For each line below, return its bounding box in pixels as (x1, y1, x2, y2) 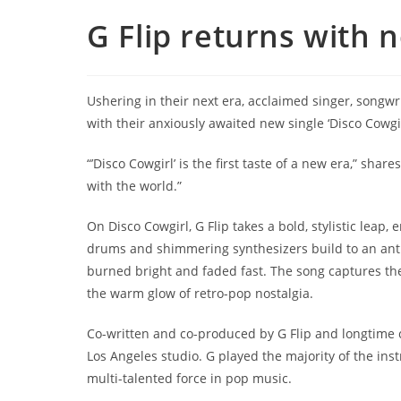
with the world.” (87, 176, 183, 194)
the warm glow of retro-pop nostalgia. (87, 284, 314, 302)
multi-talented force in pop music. (87, 369, 293, 387)
